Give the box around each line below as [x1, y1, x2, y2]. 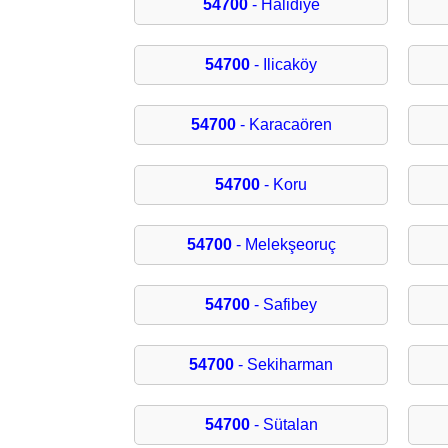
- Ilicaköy [250, 56, 318, 74]
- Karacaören [235, 116, 332, 134]
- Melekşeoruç [231, 236, 336, 254]
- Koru [260, 176, 308, 194]
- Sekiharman [234, 356, 334, 374]
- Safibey [250, 296, 318, 314]
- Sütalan [249, 416, 318, 434]
